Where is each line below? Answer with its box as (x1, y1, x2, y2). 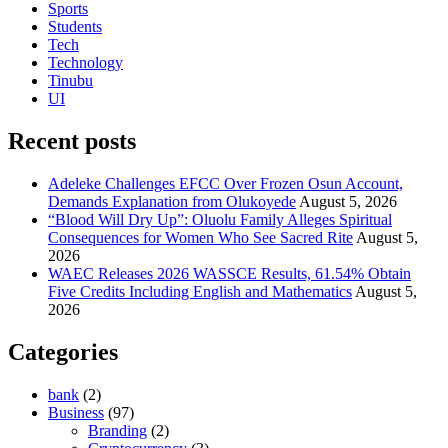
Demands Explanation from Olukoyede (48, 192, 296, 210)
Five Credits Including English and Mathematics (48, 282, 352, 300)
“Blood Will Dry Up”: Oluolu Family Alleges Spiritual (48, 210, 392, 228)
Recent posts (8, 128, 136, 155)
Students (48, 18, 102, 36)
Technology (48, 54, 123, 72)
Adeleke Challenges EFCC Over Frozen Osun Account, (48, 174, 403, 192)
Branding (88, 421, 147, 439)
